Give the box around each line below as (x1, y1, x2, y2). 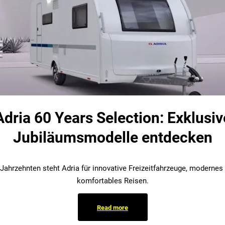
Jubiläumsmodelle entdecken (13, 128, 212, 146)
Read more (97, 204, 128, 212)
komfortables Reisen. (76, 176, 149, 185)
